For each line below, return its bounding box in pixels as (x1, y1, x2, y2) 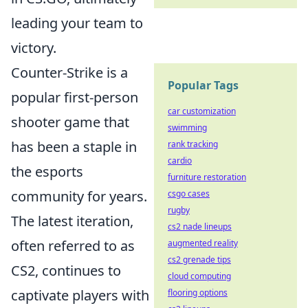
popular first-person (11, 88, 138, 107)
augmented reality (168, 237, 238, 249)
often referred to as (11, 236, 135, 256)
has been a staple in (11, 137, 137, 157)
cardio (168, 155, 192, 166)
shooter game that (11, 113, 129, 132)
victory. (11, 38, 56, 58)
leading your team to (11, 14, 143, 33)
